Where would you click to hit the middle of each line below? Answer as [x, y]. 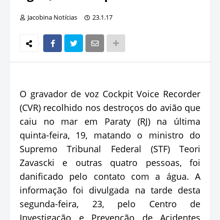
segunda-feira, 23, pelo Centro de [110, 204]
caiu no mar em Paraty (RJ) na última [110, 121]
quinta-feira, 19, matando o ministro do [110, 135]
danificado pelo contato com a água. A [110, 176]
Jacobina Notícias [52, 17]
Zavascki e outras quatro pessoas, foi [110, 162]
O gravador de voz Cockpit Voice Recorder [110, 94]
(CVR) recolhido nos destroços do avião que [110, 107]
